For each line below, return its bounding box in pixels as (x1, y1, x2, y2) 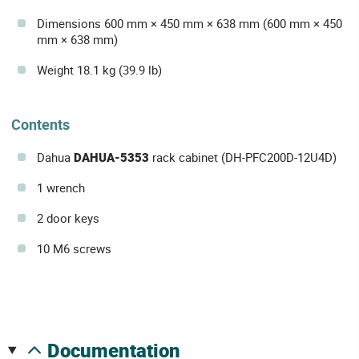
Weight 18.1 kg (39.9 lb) (37, 62, 162, 79)
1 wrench (37, 179, 85, 196)
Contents (11, 115, 70, 135)
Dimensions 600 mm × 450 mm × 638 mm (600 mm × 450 (37, 15, 342, 32)
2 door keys (37, 210, 99, 227)
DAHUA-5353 (74, 149, 149, 166)
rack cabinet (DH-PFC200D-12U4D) (149, 149, 337, 166)
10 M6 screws (37, 240, 111, 257)
